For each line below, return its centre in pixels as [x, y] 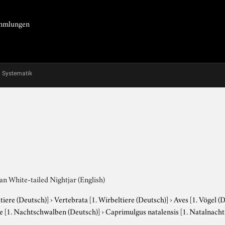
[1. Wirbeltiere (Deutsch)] [129, 199]
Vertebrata [72, 199]
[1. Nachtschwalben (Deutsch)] [52, 211]
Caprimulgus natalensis [143, 211]
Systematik [17, 73]
